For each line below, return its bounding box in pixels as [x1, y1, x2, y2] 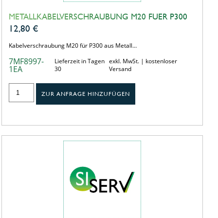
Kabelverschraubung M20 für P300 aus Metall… [8, 41, 137, 50]
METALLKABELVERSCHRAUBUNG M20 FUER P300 [8, 11, 187, 21]
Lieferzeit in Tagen [54, 56, 105, 65]
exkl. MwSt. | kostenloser [109, 56, 178, 65]
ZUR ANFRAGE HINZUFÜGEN [41, 90, 130, 97]
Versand [109, 64, 132, 73]
